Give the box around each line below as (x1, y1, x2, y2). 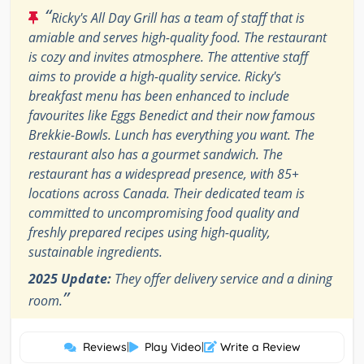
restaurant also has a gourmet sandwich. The (28, 145, 283, 163)
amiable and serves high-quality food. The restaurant (28, 28, 327, 46)
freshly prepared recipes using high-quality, (28, 223, 271, 241)
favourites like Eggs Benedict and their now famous (28, 106, 315, 124)
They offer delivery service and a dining (111, 269, 332, 288)
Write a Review (216, 339, 301, 354)
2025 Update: (28, 269, 111, 288)
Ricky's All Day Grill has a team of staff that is (51, 8, 305, 27)
